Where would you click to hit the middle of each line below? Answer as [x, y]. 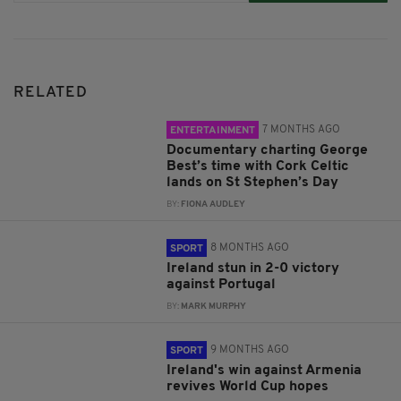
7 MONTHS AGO [302, 130]
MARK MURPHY [214, 307]
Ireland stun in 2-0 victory [253, 269]
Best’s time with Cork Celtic [258, 167]
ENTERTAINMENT [213, 131]
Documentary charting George [268, 151]
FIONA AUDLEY [213, 205]
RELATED [51, 93]
